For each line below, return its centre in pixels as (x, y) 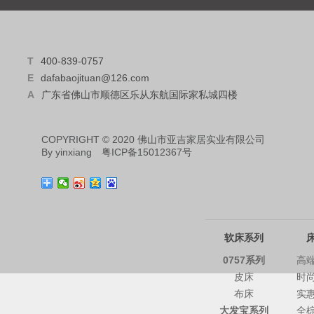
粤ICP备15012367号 (147, 152)
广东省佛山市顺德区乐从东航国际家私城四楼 (140, 94)
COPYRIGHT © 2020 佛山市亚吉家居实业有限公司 (153, 139)
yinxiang (74, 152)
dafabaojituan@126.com (95, 77)
